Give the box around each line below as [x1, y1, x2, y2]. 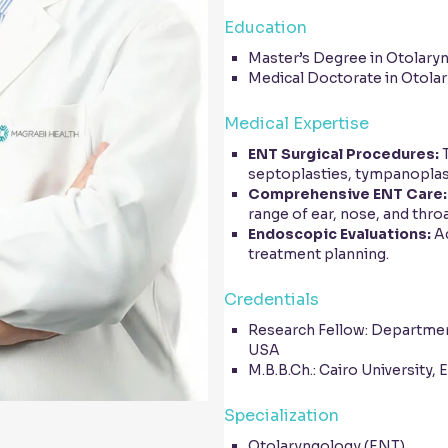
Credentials [224, 289, 319, 310]
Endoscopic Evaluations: [248, 225, 431, 243]
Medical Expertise [224, 113, 369, 134]
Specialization [224, 405, 339, 426]
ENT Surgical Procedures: [248, 145, 439, 163]
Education [224, 17, 307, 38]
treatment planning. [248, 245, 389, 263]
